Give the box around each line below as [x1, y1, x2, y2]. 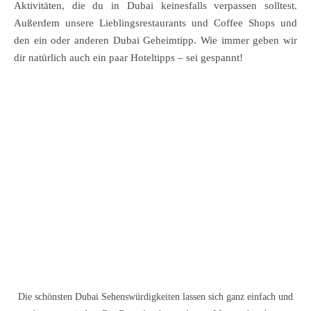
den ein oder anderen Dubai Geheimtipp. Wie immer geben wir [14, 35, 297, 46]
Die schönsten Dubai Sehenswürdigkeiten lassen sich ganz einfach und [18, 292, 293, 302]
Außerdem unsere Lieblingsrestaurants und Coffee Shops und [14, 17, 297, 28]
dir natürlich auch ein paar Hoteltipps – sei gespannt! [14, 52, 243, 63]
